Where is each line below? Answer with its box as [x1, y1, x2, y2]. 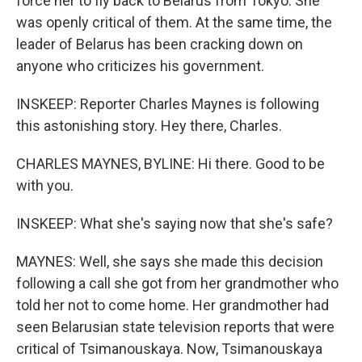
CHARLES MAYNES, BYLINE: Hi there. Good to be [16, 155, 325, 172]
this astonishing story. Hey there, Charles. [16, 117, 282, 134]
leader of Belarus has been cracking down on [16, 36, 303, 53]
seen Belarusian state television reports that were [16, 318, 335, 335]
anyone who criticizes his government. [16, 57, 264, 74]
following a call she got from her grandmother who [16, 275, 339, 292]
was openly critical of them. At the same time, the [16, 14, 332, 31]
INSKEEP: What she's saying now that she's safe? [16, 215, 333, 232]
